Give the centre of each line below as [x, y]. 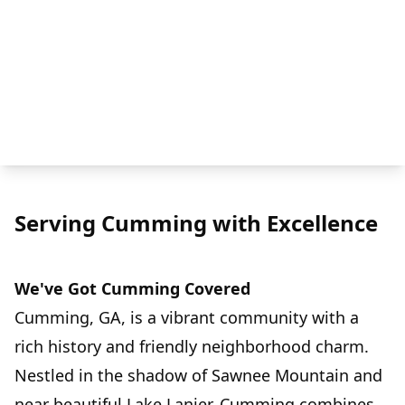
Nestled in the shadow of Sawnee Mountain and [198, 376]
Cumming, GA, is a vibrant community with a [187, 318]
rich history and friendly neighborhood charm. [192, 347]
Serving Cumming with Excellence [196, 223]
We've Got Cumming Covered [132, 289]
